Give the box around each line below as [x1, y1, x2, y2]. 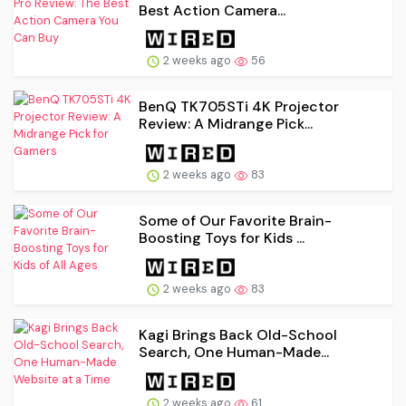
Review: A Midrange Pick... [139, 114, 313, 134]
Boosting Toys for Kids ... [139, 228, 304, 248]
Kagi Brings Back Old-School [139, 324, 337, 344]
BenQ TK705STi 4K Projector [139, 97, 339, 117]
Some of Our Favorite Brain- [139, 211, 332, 231]
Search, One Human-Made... [139, 342, 329, 362]
